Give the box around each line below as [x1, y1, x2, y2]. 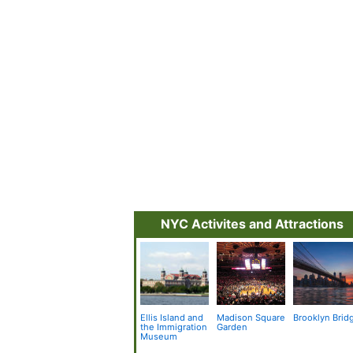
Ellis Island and [140, 311, 203, 323]
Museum [140, 330, 177, 342]
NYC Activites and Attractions [161, 216, 344, 232]
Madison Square [217, 311, 286, 323]
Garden [217, 321, 248, 333]
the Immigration [140, 321, 207, 333]
